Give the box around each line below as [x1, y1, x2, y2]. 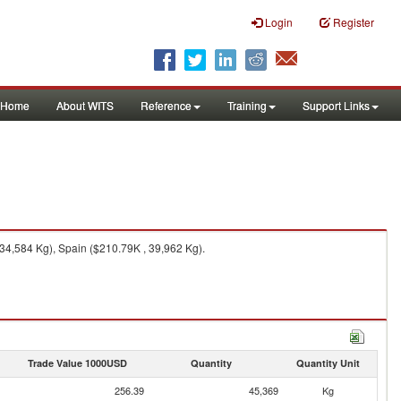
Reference [141, 98, 192, 113]
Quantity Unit [295, 356, 360, 370]
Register [333, 14, 374, 30]
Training [227, 98, 267, 113]
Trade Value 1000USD [27, 356, 127, 370]
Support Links [303, 98, 370, 113]
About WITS [56, 98, 114, 113]
